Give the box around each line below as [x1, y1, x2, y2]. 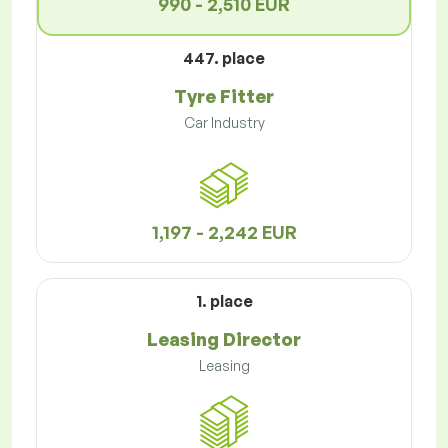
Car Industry [183, 114, 265, 132]
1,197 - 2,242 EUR [151, 221, 297, 244]
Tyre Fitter [174, 85, 274, 108]
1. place [195, 291, 253, 312]
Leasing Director [147, 328, 301, 351]
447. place [183, 48, 265, 69]
